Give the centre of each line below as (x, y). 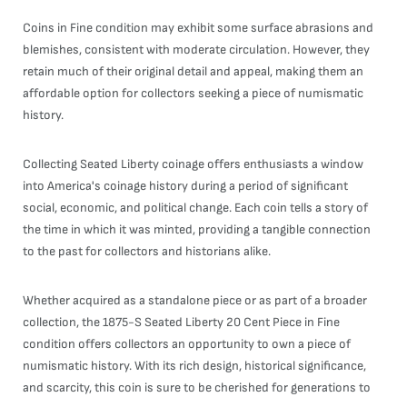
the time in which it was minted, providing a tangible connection (197, 229)
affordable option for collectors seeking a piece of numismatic (193, 93)
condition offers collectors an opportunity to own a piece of (187, 344)
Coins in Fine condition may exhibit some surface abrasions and (198, 28)
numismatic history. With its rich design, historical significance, (194, 366)
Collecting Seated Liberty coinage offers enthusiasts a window (193, 164)
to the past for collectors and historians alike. (147, 251)
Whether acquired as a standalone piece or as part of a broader (195, 300)
